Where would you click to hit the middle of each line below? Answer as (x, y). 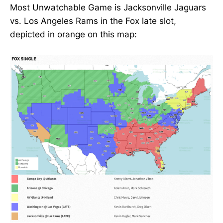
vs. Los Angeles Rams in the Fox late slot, (93, 21)
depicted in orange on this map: (73, 35)
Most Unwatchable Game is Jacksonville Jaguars (108, 8)
